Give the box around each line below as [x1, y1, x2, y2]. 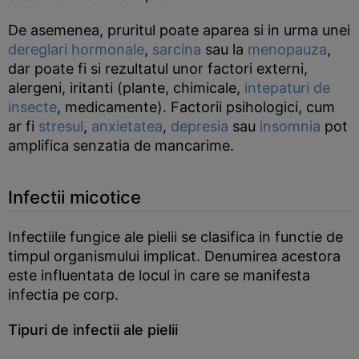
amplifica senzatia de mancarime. [8, 137, 234, 154]
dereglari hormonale [8, 41, 144, 58]
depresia [171, 118, 228, 135]
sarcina [152, 41, 201, 58]
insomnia [260, 118, 321, 135]
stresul [38, 118, 83, 135]
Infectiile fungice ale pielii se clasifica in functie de [8, 228, 343, 245]
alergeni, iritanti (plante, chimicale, [8, 79, 244, 96]
